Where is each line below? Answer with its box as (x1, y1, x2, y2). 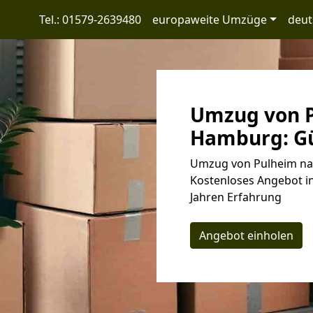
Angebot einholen (199, 228, 293, 243)
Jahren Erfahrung (190, 189, 282, 205)
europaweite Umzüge (152, 12, 267, 27)
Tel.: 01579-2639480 (38, 12, 141, 27)
